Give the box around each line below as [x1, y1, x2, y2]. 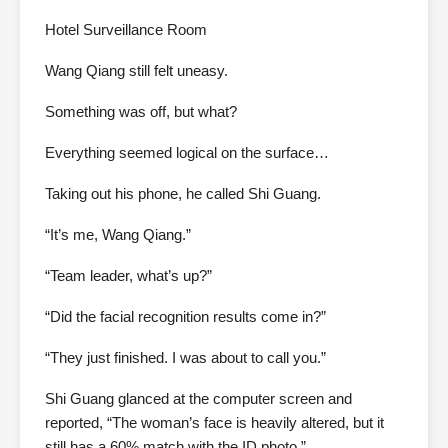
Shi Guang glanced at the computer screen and [45, 390, 352, 408]
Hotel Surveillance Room [45, 21, 207, 39]
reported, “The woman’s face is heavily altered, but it [45, 414, 384, 432]
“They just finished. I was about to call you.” [45, 349, 326, 367]
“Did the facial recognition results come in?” [45, 308, 326, 326]
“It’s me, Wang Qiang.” [45, 226, 191, 244]
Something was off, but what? [45, 103, 237, 121]
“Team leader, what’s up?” [45, 267, 212, 285]
